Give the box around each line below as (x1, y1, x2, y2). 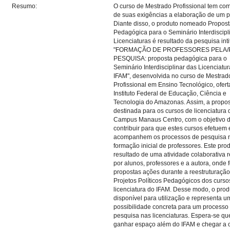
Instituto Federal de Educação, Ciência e (113, 90, 226, 97)
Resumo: (12, 3, 39, 10)
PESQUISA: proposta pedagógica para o (113, 55, 227, 62)
